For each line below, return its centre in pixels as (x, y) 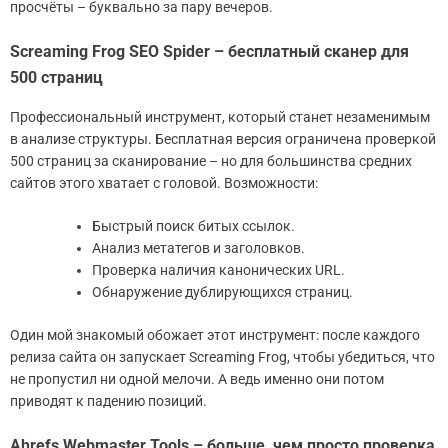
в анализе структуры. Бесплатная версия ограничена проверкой (223, 138)
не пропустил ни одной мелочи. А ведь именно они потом (197, 378)
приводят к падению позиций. (108, 400)
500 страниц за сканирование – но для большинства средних (211, 160)
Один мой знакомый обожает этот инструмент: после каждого (215, 334)
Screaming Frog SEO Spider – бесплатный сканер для (209, 51)
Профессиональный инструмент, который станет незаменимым (220, 116)
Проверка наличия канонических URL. (218, 269)
